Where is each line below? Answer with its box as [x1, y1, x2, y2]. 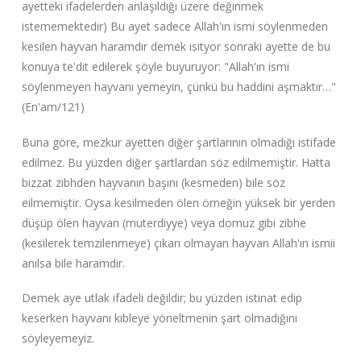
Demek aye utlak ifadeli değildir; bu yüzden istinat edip [21, 290, 302, 306]
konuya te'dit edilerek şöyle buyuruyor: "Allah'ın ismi [21, 59, 289, 75]
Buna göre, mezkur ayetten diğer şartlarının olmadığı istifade [21, 134, 336, 150]
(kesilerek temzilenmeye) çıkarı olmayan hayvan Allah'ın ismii [21, 234, 335, 251]
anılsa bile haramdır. [21, 255, 125, 271]
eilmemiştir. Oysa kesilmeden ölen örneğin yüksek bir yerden [21, 194, 335, 210]
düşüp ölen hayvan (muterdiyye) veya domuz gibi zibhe [21, 214, 306, 230]
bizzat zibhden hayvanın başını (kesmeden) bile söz [21, 174, 285, 190]
